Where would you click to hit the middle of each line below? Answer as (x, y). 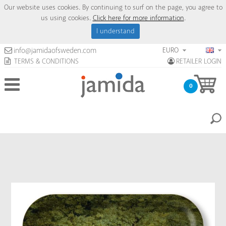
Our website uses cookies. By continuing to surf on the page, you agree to (113, 8)
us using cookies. (67, 18)
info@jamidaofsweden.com (55, 51)
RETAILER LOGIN (199, 62)
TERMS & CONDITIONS (45, 62)
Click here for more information (138, 18)
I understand (116, 31)
